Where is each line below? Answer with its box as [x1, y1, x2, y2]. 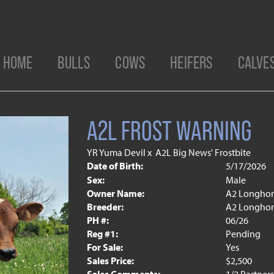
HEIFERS [170, 53, 213, 72]
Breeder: [86, 201, 124, 213]
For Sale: [86, 241, 123, 253]
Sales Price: [86, 254, 134, 267]
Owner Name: [86, 187, 144, 199]
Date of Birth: [86, 160, 143, 172]
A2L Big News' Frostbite [155, 146, 251, 158]
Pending [226, 228, 261, 240]
